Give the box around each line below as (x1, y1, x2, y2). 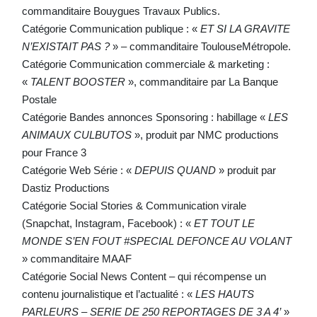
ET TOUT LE (193, 217, 255, 229)
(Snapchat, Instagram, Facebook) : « (21, 217, 194, 229)
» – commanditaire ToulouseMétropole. (109, 40, 294, 52)
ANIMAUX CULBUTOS (21, 128, 132, 141)
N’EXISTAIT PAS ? (21, 40, 110, 52)
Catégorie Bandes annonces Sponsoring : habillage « (21, 110, 268, 123)
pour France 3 (21, 146, 86, 158)
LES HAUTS (195, 287, 254, 300)
